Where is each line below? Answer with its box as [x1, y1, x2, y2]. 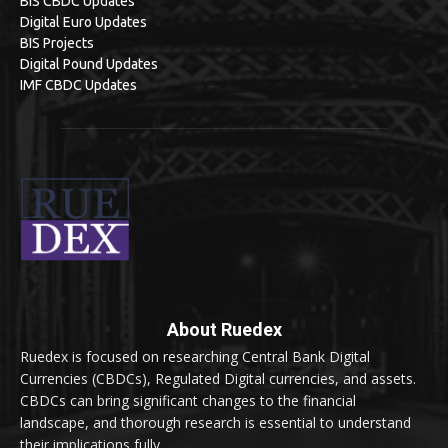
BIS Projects [20, 35, 94, 52]
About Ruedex [166, 318, 282, 340]
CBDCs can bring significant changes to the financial [20, 390, 356, 410]
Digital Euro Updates [20, 14, 147, 31]
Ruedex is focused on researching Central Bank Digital [20, 346, 370, 366]
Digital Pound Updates [20, 56, 158, 73]
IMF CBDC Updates [20, 77, 137, 94]
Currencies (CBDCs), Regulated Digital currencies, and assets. [20, 368, 416, 388]
